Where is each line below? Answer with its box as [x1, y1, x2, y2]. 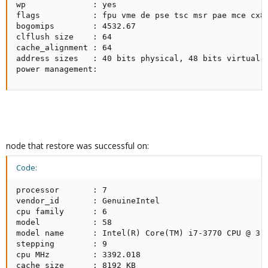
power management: [16, 65, 98, 74]
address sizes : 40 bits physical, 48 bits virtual [16, 54, 260, 63]
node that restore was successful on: [6, 140, 149, 151]
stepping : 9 [16, 239, 107, 248]
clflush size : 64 [16, 32, 112, 41]
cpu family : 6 [16, 207, 107, 216]
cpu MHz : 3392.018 [16, 250, 141, 259]
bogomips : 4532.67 [16, 22, 136, 31]
